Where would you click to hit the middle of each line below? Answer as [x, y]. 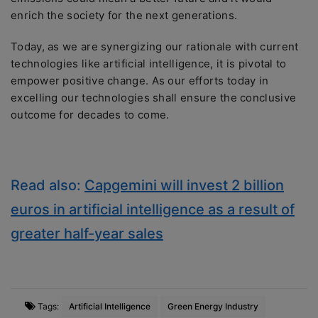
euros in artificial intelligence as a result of [153, 209]
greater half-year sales [87, 234]
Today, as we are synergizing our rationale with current [155, 46]
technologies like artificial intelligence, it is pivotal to [149, 64]
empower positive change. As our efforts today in [140, 81]
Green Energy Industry [213, 306]
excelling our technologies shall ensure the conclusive [154, 98]
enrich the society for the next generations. [124, 15]
